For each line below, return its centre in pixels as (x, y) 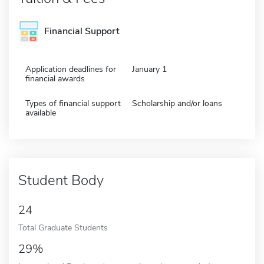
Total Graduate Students (63, 227)
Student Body (61, 180)
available (41, 113)
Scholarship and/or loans (177, 103)
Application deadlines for (71, 69)
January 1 (149, 69)
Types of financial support (73, 103)
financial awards (55, 78)
